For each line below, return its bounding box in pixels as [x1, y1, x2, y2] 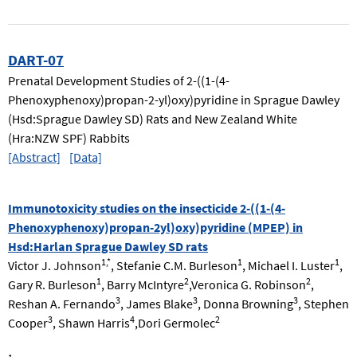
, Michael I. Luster [242, 257, 335, 273]
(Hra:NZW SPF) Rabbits [8, 129, 130, 146]
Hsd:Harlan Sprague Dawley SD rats [8, 237, 208, 254]
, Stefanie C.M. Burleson [111, 257, 237, 273]
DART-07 [8, 49, 64, 69]
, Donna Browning [198, 295, 293, 312]
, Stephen [298, 295, 349, 312]
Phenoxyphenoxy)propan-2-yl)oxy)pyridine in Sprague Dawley [8, 91, 339, 108]
